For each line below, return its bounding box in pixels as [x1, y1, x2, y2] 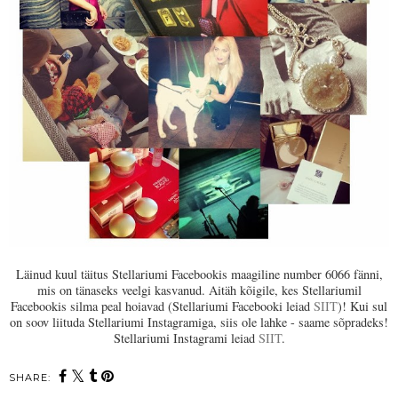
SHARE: [9, 370, 51, 384]
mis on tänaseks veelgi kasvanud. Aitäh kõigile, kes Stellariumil [36, 281, 362, 298]
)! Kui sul [338, 297, 387, 314]
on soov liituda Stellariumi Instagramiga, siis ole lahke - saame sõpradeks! [10, 313, 388, 330]
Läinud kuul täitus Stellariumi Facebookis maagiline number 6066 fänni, [15, 265, 383, 283]
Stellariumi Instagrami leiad [113, 329, 259, 346]
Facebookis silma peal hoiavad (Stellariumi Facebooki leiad [11, 297, 314, 314]
